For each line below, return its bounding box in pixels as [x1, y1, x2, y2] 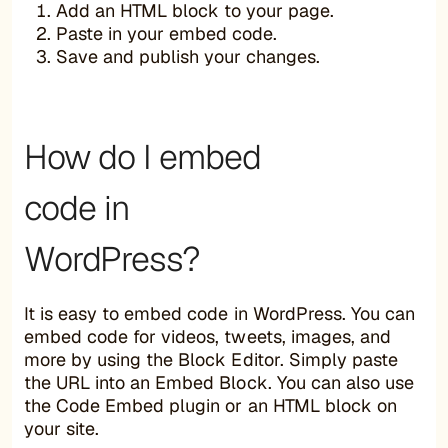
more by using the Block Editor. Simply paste [24, 347, 398, 371]
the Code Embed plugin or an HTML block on [24, 393, 397, 417]
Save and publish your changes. [56, 44, 320, 68]
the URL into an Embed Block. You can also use [24, 370, 414, 394]
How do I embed [24, 134, 261, 179]
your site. [24, 416, 100, 440]
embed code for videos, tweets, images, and [24, 324, 391, 348]
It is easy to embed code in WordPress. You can [24, 301, 415, 325]
